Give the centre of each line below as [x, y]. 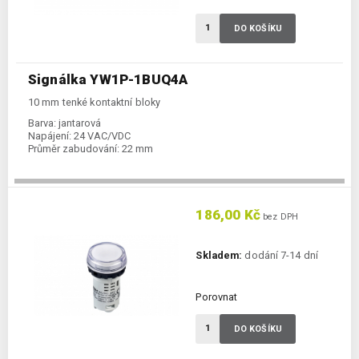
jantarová [80, 123]
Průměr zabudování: [74, 149]
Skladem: [219, 256]
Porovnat [217, 297]
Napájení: [50, 136]
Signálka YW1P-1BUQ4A [108, 80]
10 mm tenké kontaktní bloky [95, 103]
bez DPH [279, 217]
